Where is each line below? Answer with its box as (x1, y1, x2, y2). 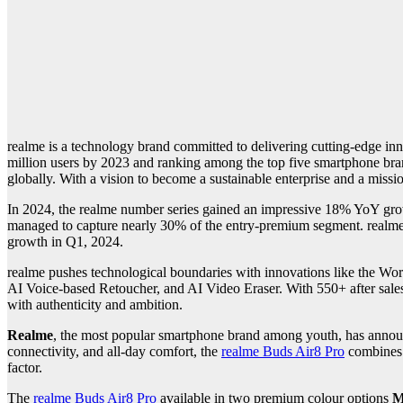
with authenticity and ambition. (7, 297, 183, 313)
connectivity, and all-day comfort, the (7, 344, 221, 360)
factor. (7, 360, 42, 376)
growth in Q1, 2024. (7, 234, 123, 250)
